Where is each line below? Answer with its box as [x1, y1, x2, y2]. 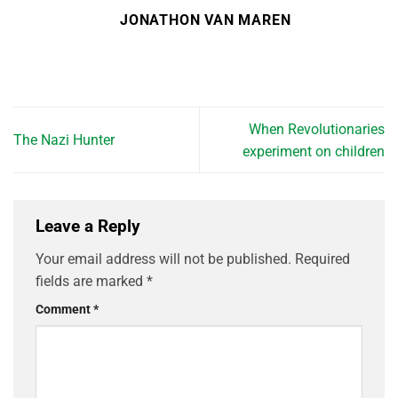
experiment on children [243, 142, 385, 160]
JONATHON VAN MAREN [120, 12, 291, 29]
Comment [36, 302, 93, 318]
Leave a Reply [36, 215, 145, 236]
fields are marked [36, 273, 147, 291]
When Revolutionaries [249, 120, 385, 138]
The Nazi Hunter [13, 131, 115, 149]
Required [295, 251, 350, 268]
